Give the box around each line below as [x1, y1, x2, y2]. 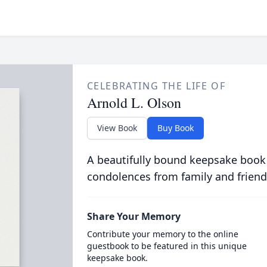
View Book [97, 122, 137, 133]
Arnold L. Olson [86, 93, 181, 112]
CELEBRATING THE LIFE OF [86, 79, 226, 92]
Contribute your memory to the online [86, 228, 238, 240]
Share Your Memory [86, 210, 181, 223]
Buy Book [157, 122, 194, 133]
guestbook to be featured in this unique [86, 240, 247, 252]
